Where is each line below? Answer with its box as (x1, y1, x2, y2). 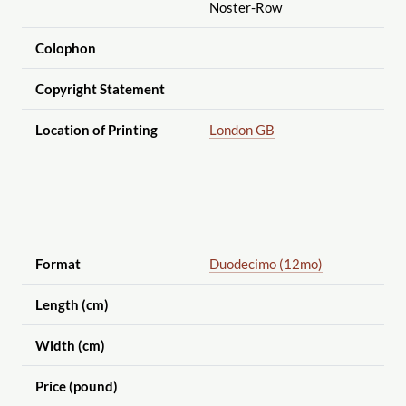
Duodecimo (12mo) (208, 256, 323, 273)
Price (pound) (34, 378, 118, 395)
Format (34, 256, 81, 273)
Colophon (34, 39, 96, 56)
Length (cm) (34, 296, 109, 314)
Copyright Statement (34, 80, 165, 97)
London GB (208, 121, 275, 138)
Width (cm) (34, 337, 105, 354)
